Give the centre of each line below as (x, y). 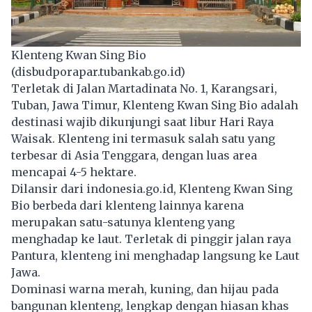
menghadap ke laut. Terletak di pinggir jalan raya (151, 239)
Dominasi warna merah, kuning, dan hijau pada (145, 289)
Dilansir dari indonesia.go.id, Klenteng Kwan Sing (152, 188)
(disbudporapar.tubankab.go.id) (98, 71)
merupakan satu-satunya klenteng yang (123, 222)
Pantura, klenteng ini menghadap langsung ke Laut (155, 255)
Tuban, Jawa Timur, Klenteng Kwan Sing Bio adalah (155, 105)
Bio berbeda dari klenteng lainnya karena (127, 205)
